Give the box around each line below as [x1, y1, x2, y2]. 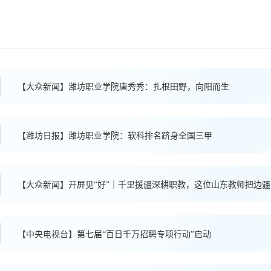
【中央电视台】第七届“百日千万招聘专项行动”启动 [17, 229, 211, 239]
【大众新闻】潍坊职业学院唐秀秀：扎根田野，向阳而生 [17, 82, 229, 92]
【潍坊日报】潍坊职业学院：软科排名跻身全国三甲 [17, 131, 212, 141]
